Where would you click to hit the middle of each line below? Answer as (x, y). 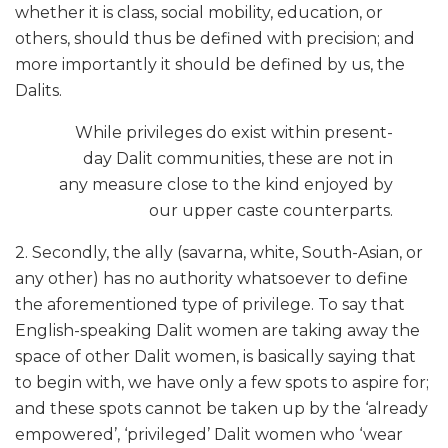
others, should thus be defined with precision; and (215, 38)
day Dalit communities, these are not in (238, 158)
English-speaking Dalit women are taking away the (217, 330)
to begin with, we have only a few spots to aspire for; (222, 382)
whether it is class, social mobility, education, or (199, 12)
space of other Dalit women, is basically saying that (215, 356)
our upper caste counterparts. (271, 210)
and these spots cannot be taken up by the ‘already (221, 408)
